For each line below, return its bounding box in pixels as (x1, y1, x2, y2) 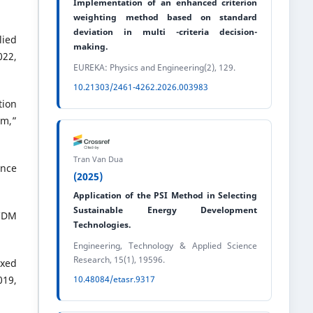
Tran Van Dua (73, 154, 124, 165)
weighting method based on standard (73, 10, 258, 23)
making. (73, 40, 108, 52)
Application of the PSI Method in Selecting (73, 189, 258, 202)
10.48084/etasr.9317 (73, 273, 156, 286)
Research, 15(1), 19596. (73, 254, 166, 266)
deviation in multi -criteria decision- (73, 25, 258, 38)
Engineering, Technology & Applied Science (73, 240, 258, 252)
